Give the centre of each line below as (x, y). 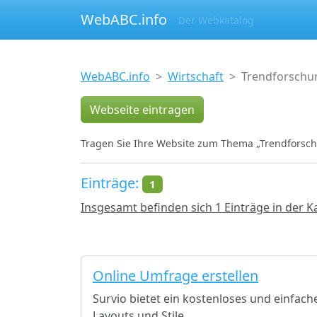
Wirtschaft (196, 76)
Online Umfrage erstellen (175, 276)
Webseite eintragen (142, 110)
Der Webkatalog (216, 20)
